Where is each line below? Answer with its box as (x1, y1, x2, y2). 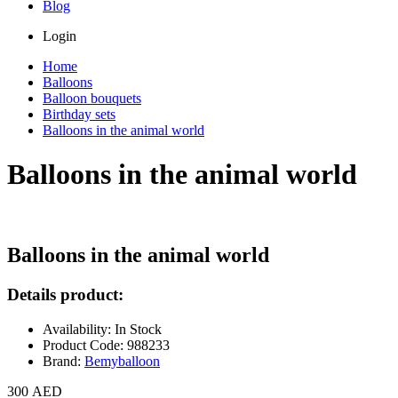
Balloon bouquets (43, 91, 141, 107)
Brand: (43, 353, 84, 369)
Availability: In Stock (43, 321, 162, 337)
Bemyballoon (84, 353, 160, 369)
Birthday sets (43, 107, 115, 123)
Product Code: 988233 (43, 337, 170, 353)
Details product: (7, 284, 123, 304)
